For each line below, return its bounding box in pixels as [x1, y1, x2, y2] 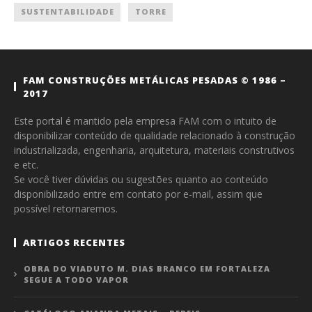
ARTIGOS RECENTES [23, 235, 125, 249]
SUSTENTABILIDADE [21, 6, 114, 17]
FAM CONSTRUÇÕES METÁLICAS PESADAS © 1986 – [23, 73, 286, 86]
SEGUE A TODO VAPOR [24, 274, 129, 285]
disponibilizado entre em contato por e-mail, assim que [14, 187, 263, 201]
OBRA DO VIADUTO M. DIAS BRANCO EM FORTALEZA [24, 263, 270, 274]
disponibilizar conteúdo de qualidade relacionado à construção [14, 128, 295, 142]
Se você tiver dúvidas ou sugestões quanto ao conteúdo [14, 172, 268, 186]
